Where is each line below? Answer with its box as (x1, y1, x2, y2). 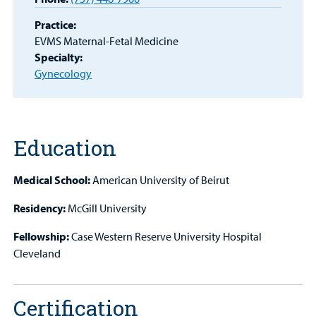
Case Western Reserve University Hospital (69, 229, 262, 244)
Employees (13, 119, 71, 135)
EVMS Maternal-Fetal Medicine (35, 33, 178, 48)
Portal (13, 19, 45, 36)
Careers (13, 85, 53, 102)
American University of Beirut (90, 173, 230, 188)
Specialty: (35, 49, 83, 64)
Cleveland (13, 246, 61, 261)
